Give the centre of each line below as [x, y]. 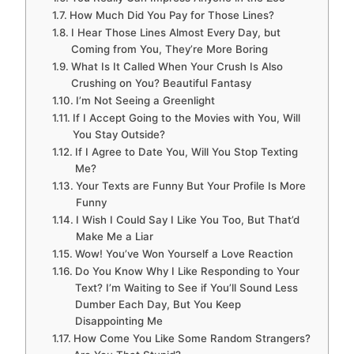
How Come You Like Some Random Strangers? [192, 339]
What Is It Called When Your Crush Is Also [177, 67]
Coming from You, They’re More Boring [171, 49]
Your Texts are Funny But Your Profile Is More [190, 186]
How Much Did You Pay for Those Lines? [171, 15]
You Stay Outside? [119, 135]
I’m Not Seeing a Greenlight [145, 101]
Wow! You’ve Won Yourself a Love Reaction [184, 254]
